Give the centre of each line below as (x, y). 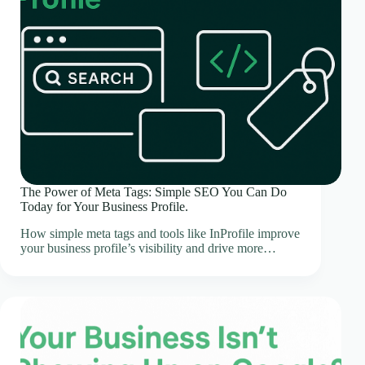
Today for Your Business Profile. (104, 207)
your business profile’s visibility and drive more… (148, 248)
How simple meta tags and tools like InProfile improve (160, 234)
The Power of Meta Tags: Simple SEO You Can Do (154, 192)
